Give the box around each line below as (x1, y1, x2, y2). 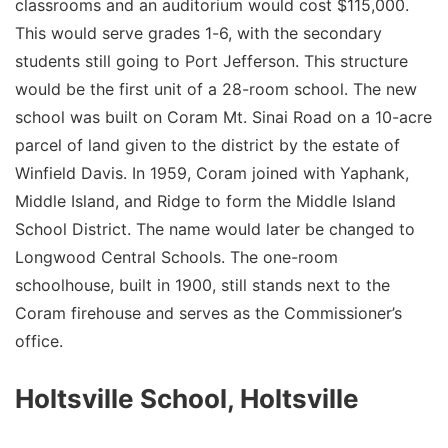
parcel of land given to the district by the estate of (15, 134, 400, 155)
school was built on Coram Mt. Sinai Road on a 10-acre (15, 106, 432, 127)
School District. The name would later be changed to (15, 218, 415, 239)
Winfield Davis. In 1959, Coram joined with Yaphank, (15, 162, 409, 183)
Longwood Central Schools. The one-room (15, 246, 338, 267)
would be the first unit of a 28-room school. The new (15, 78, 417, 99)
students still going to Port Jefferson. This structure (15, 50, 408, 71)
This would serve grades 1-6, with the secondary (15, 22, 382, 43)
